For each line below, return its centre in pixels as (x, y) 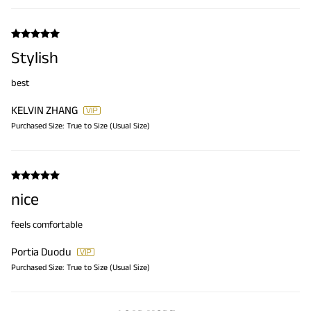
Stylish (35, 58)
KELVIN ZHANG (44, 110)
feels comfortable (47, 225)
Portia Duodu (41, 252)
